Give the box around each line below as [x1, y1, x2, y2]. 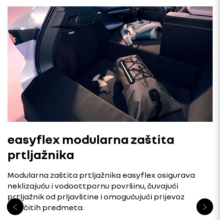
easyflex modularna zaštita [7, 131, 174, 147]
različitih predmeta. [7, 202, 84, 212]
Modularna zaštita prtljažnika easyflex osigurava [7, 169, 195, 180]
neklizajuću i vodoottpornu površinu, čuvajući [7, 180, 178, 191]
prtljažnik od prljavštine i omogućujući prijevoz [7, 191, 185, 201]
